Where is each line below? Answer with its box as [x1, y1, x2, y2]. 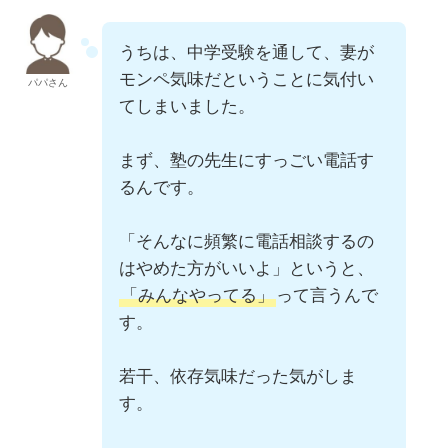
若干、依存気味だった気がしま [118, 367, 357, 387]
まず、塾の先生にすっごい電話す [118, 151, 374, 171]
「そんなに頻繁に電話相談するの [118, 232, 374, 252]
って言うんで [275, 286, 378, 306]
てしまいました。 [118, 97, 255, 117]
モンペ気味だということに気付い [118, 70, 374, 90]
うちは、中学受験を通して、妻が [118, 43, 374, 63]
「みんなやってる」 [120, 286, 274, 306]
